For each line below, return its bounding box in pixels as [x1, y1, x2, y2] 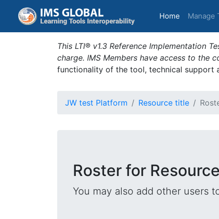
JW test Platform [65, 98, 128, 108]
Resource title [138, 98, 189, 108]
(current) [179, 11, 210, 20]
